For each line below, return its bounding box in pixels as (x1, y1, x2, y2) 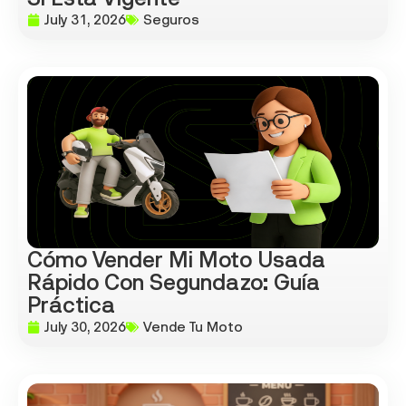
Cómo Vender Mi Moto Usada (27, 246, 325, 275)
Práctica (27, 291, 115, 320)
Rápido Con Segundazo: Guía (27, 268, 320, 297)
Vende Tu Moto (143, 317, 243, 337)
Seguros (143, 10, 199, 30)
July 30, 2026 (44, 317, 126, 337)
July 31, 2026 (44, 10, 126, 30)
